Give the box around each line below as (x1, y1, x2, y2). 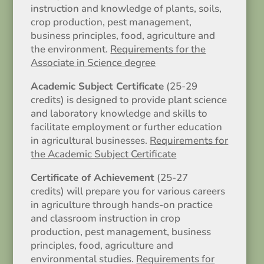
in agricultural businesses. (31, 134, 150, 147)
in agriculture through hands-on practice (31, 198, 213, 212)
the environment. (31, 42, 111, 56)
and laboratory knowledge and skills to (31, 107, 208, 120)
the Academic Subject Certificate (31, 147, 177, 161)
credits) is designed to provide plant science (31, 93, 227, 107)
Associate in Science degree (31, 56, 156, 70)
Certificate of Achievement (31, 171, 155, 184)
